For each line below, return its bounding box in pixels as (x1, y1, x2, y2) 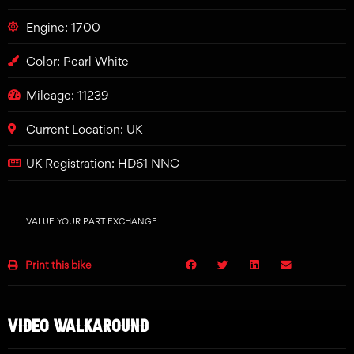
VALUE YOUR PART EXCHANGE (25, 215, 157, 227)
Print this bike (18, 258, 92, 271)
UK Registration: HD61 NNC (25, 155, 179, 171)
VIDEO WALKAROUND (8, 314, 149, 334)
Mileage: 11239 (25, 87, 108, 103)
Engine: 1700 (25, 19, 100, 35)
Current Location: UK (25, 121, 142, 137)
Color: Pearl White (25, 53, 129, 69)
